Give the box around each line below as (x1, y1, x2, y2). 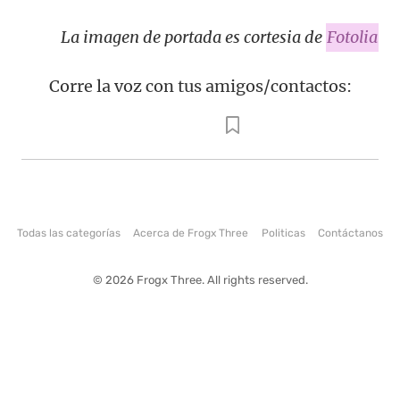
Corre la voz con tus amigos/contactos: (48, 76, 352, 97)
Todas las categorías (17, 226, 121, 239)
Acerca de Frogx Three (133, 226, 249, 239)
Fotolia (327, 27, 378, 48)
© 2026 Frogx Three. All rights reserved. (92, 272, 308, 287)
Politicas (261, 226, 305, 239)
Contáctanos (317, 226, 383, 239)
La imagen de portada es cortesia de (61, 27, 326, 48)
